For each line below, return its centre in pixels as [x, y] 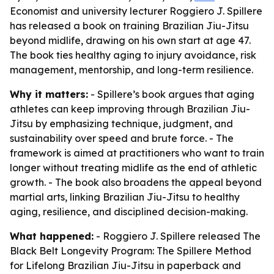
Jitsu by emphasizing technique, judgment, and [121, 124]
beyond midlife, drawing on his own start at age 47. [130, 40]
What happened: [52, 236]
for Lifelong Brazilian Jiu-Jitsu [82, 265]
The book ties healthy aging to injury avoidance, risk [133, 55]
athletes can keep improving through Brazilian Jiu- [130, 109]
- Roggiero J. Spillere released [168, 236]
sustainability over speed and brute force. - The [122, 138]
